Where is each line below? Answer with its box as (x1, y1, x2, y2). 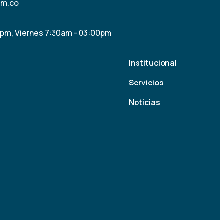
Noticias (128, 97, 160, 108)
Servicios (128, 77, 164, 88)
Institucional (128, 57, 177, 69)
